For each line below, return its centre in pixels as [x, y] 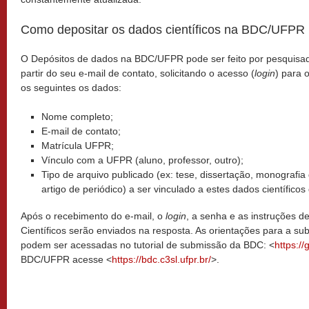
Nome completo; [77, 117]
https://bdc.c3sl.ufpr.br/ [161, 259]
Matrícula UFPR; [78, 146]
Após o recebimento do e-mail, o [93, 216]
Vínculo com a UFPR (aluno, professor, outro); [142, 160]
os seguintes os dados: [71, 88]
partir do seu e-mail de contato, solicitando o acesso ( [138, 73]
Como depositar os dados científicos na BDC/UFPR [163, 30]
